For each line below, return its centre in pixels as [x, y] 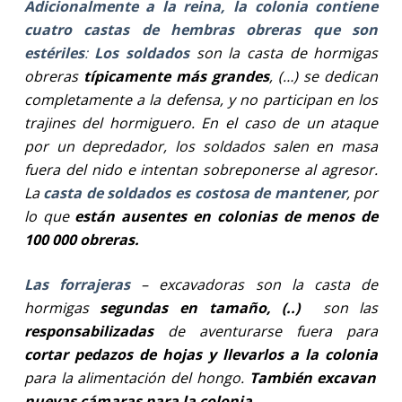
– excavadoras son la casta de [260, 284]
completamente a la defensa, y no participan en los [201, 99]
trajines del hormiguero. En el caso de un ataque [201, 122]
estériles [54, 52]
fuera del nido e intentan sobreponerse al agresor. [201, 169]
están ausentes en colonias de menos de [227, 216]
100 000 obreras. [81, 239]
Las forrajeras [77, 284]
